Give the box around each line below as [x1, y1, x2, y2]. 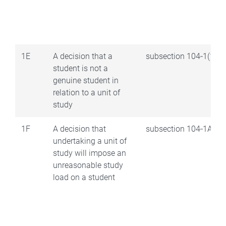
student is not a [53, 63, 108, 73]
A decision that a [53, 51, 112, 61]
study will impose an [53, 148, 126, 158]
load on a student [53, 172, 115, 182]
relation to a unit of [53, 87, 120, 97]
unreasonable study [53, 160, 123, 170]
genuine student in [53, 75, 119, 85]
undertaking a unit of [53, 136, 127, 146]
